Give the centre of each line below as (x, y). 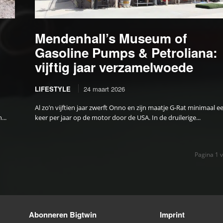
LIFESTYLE (53, 89)
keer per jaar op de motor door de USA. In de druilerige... (118, 117)
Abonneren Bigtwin (63, 214)
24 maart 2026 (105, 89)
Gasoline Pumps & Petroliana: (126, 52)
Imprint (172, 214)
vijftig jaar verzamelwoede (114, 67)
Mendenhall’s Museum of (111, 38)
